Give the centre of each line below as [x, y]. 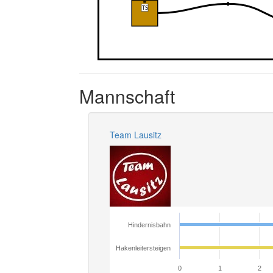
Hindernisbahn [149, 225]
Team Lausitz [136, 135]
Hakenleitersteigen [143, 248]
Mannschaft [127, 96]
